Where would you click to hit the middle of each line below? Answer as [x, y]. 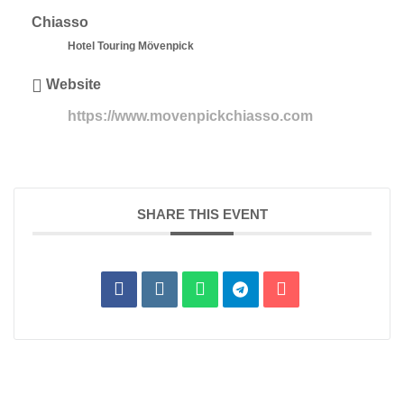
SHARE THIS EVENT [202, 215]
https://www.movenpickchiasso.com [190, 116]
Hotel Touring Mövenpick [131, 46]
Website [73, 85]
